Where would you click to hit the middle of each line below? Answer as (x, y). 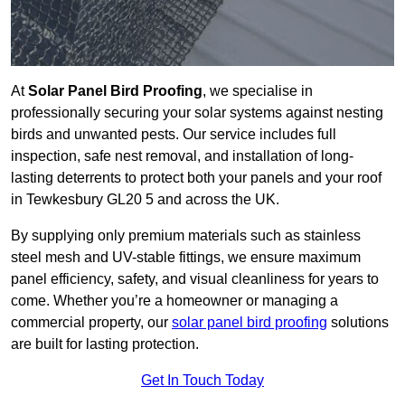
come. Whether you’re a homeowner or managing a (174, 301)
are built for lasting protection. (105, 344)
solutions (358, 323)
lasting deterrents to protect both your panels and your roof (196, 178)
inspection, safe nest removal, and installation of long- (182, 156)
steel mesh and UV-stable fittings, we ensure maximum (186, 258)
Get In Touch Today (202, 381)
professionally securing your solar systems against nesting (197, 113)
